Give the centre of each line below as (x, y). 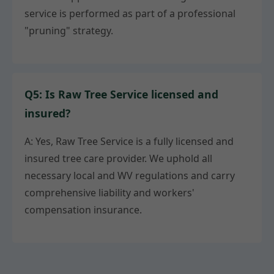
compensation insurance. (83, 209)
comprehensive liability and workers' (109, 192)
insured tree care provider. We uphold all (118, 158)
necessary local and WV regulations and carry (130, 175)
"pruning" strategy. (69, 30)
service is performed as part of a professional (130, 13)
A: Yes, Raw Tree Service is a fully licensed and (129, 141)
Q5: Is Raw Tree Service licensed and (121, 94)
